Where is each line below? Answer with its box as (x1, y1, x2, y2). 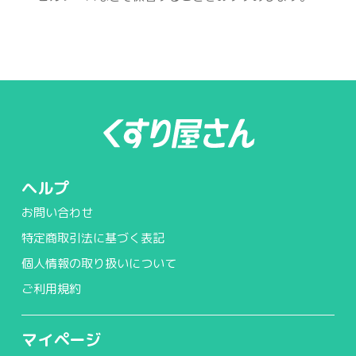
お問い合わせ (21, 204, 93, 221)
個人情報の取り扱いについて (21, 255, 176, 272)
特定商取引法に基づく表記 (21, 230, 164, 246)
